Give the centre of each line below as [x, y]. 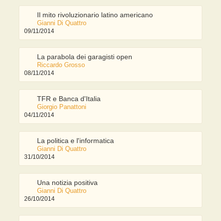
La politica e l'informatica [76, 141]
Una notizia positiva [68, 183]
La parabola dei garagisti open [85, 57]
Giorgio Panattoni [62, 107]
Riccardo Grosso [61, 65]
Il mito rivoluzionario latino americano [95, 15]
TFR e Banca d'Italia [69, 99]
